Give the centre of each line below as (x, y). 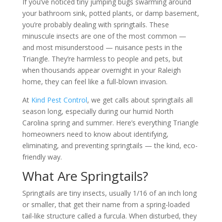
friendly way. (42, 157)
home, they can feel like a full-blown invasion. (95, 81)
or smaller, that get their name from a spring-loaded (106, 204)
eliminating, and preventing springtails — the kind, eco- (110, 145)
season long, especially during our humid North (98, 111)
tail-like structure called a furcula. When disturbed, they (109, 216)
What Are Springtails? (85, 176)
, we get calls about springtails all (140, 100)
